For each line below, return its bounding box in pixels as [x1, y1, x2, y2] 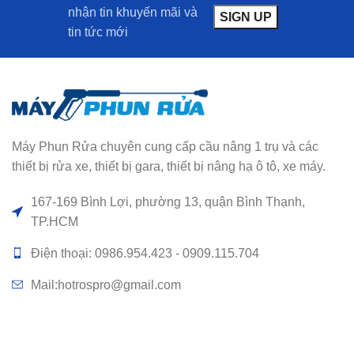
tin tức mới [68, 24, 129, 39]
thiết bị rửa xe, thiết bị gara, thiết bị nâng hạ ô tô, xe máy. [12, 159, 326, 173]
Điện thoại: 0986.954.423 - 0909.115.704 [31, 246, 259, 260]
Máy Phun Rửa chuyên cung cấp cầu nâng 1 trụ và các [12, 139, 318, 153]
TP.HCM [31, 214, 78, 228]
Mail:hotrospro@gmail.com [31, 277, 181, 292]
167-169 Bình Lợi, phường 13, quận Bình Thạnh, [31, 194, 305, 209]
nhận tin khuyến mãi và [68, 5, 198, 19]
